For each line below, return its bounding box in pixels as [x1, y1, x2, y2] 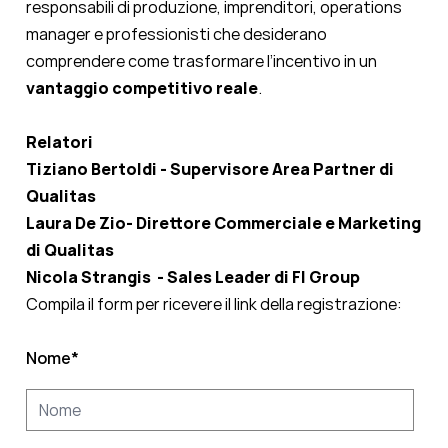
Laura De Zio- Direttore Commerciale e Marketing [26, 212, 421, 235]
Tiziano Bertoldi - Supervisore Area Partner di [26, 158, 394, 181]
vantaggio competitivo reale [26, 77, 258, 100]
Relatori [26, 131, 93, 154]
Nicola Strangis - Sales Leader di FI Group [26, 266, 363, 289]
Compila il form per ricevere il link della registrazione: [26, 293, 402, 316]
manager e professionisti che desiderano [26, 23, 327, 46]
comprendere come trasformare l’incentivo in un [26, 50, 377, 73]
